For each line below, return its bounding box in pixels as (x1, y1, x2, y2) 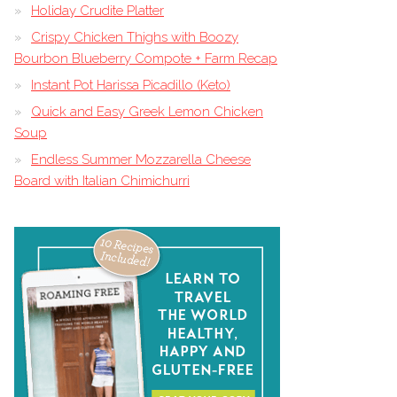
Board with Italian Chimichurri (14, 173, 190, 189)
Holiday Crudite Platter (31, 3, 164, 19)
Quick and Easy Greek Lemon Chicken (31, 104, 263, 120)
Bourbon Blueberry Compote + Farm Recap (14, 51, 277, 66)
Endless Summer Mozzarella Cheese (31, 152, 251, 167)
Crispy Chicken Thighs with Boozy (31, 29, 238, 45)
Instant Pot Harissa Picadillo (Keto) (31, 77, 230, 93)
